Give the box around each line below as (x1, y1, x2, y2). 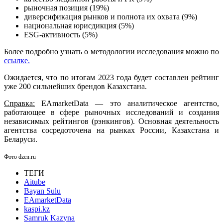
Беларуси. (4, 134, 37, 143)
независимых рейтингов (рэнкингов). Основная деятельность (4, 116, 219, 125)
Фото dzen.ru (4, 153, 36, 160)
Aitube (24, 177, 45, 186)
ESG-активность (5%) (24, 30, 98, 39)
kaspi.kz (24, 204, 50, 213)
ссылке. (4, 56, 30, 65)
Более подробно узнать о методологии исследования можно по (4, 47, 219, 56)
